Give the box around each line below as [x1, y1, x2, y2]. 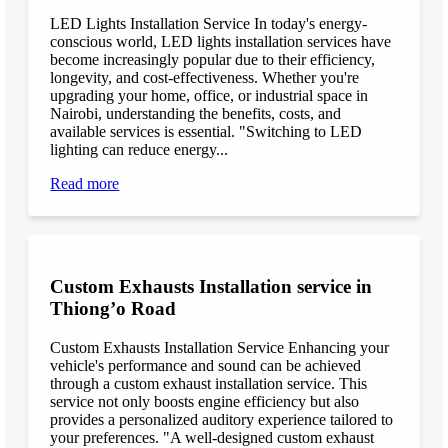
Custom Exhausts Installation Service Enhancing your [50, 338, 390, 356]
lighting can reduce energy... [50, 141, 229, 159]
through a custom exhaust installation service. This [50, 374, 368, 392]
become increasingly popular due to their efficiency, [50, 51, 376, 69]
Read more [50, 175, 120, 193]
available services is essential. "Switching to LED [50, 123, 363, 141]
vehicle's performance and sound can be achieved [50, 356, 362, 374]
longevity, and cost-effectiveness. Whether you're [50, 69, 360, 87]
